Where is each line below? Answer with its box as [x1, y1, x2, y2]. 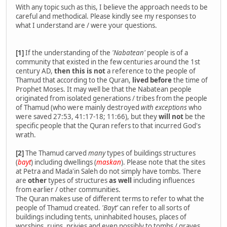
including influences [132, 176, 195, 185]
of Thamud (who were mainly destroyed [16, 103, 141, 112]
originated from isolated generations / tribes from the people [16, 94, 207, 103]
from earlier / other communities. [16, 185, 121, 195]
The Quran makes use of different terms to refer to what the [16, 194, 204, 204]
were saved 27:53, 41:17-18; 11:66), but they [16, 112, 159, 122]
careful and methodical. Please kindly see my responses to [16, 12, 196, 21]
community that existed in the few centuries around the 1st [16, 57, 200, 67]
